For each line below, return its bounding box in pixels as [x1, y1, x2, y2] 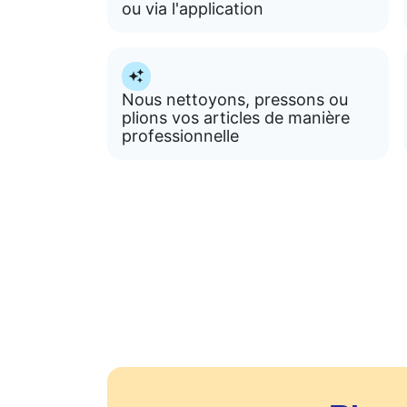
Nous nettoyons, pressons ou [122, 90, 348, 109]
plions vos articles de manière [122, 108, 350, 127]
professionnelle [122, 126, 239, 145]
